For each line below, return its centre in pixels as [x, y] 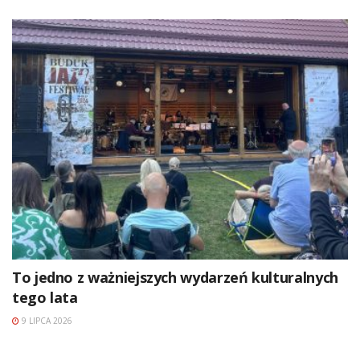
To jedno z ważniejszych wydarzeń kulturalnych [175, 277]
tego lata [45, 297]
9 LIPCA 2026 [46, 320]
